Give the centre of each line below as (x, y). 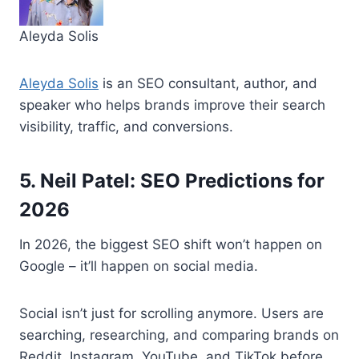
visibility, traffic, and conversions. (126, 126)
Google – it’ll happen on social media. (139, 266)
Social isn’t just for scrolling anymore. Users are (171, 313)
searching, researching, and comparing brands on (179, 335)
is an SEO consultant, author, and (208, 83)
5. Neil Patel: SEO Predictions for (172, 180)
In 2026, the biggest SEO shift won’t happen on (171, 244)
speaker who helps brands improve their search (172, 105)
